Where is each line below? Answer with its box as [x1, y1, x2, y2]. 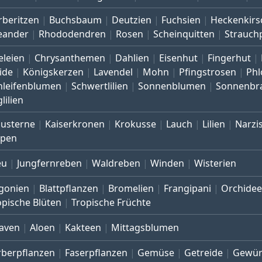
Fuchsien [161, 13, 201, 27]
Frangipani [164, 182, 211, 195]
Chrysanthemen [35, 51, 105, 65]
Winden [150, 157, 184, 170]
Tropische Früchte [71, 196, 151, 209]
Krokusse [115, 118, 156, 131]
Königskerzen [23, 65, 84, 79]
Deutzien [112, 13, 151, 27]
